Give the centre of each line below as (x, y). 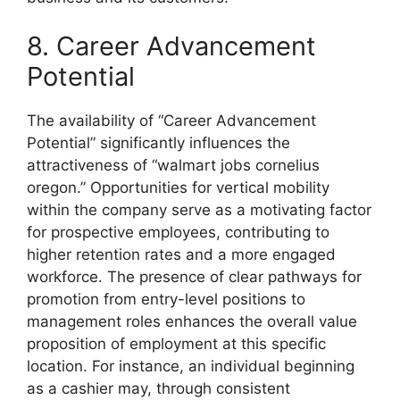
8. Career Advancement (171, 46)
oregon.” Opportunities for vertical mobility (178, 187)
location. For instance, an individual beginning (191, 366)
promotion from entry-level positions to (166, 299)
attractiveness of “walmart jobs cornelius (173, 165)
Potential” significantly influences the (158, 143)
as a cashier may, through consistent (158, 388)
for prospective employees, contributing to (178, 232)
